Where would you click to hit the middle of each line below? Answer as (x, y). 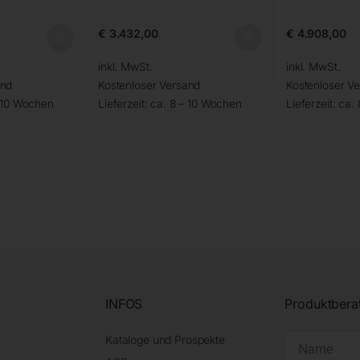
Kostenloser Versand (149, 85)
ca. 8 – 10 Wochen (196, 103)
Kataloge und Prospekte (165, 339)
